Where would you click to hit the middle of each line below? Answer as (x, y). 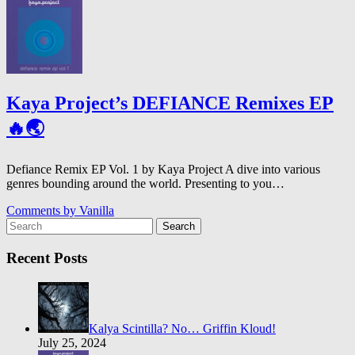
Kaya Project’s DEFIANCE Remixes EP (170, 103)
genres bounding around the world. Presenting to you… (145, 184)
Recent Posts (47, 258)
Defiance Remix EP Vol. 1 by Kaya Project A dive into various (163, 170)
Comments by (43, 211)
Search (179, 227)
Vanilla (97, 211)
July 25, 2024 (72, 342)
